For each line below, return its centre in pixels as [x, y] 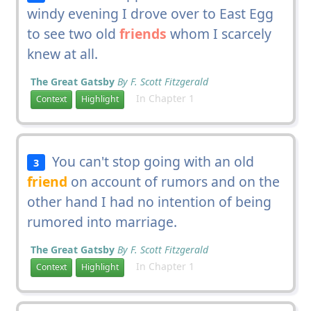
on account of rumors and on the [173, 181]
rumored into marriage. [102, 221]
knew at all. [62, 53]
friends [143, 33]
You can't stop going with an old [150, 161]
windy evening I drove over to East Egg [150, 13]
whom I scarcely [219, 33]
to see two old [73, 33]
